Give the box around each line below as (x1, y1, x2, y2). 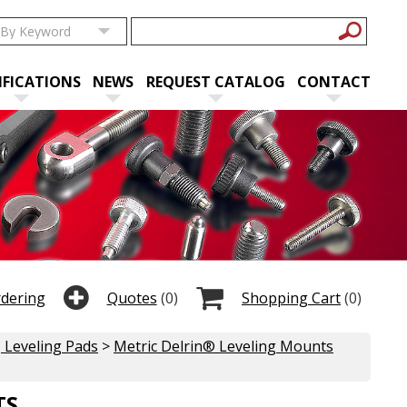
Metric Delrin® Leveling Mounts (114, 335, 333, 356)
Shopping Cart (242, 287, 341, 308)
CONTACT (297, 72, 371, 92)
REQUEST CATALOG (145, 72, 285, 92)
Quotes (106, 287, 157, 308)
